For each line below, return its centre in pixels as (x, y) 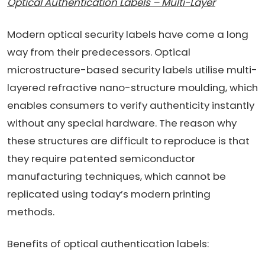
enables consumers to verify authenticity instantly (131, 105)
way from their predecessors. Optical (99, 52)
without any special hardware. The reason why (122, 123)
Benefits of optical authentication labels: (108, 243)
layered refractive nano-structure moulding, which (132, 87)
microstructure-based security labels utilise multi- (132, 70)
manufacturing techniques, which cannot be (117, 176)
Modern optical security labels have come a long (128, 34)
